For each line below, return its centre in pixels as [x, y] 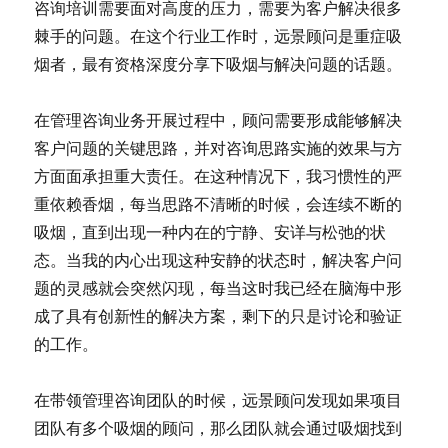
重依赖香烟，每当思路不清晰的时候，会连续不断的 [218, 203]
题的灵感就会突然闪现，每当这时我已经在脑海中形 [218, 287]
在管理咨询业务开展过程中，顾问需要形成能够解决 [218, 119]
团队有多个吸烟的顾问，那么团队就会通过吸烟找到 [218, 427]
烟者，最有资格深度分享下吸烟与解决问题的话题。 [218, 63]
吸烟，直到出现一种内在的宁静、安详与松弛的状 [210, 231]
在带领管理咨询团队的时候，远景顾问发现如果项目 [218, 399]
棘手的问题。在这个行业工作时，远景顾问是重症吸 [218, 35]
